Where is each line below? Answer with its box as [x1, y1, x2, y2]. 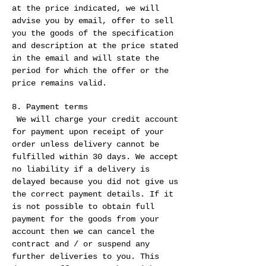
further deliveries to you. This [12, 252, 159, 262]
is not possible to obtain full [12, 202, 154, 212]
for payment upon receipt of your [12, 127, 164, 137]
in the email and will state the [12, 53, 159, 64]
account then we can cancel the [12, 227, 154, 237]
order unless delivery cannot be [12, 140, 159, 150]
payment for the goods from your [12, 214, 159, 224]
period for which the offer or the [12, 66, 169, 76]
